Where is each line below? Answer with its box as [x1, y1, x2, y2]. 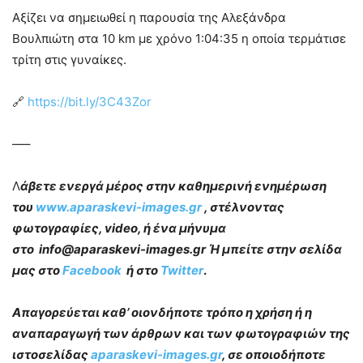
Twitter [160, 263, 203, 278]
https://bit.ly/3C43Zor [28, 94, 152, 109]
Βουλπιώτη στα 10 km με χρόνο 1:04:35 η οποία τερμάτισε [12, 31, 346, 46]
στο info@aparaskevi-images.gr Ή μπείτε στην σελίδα [12, 241, 342, 257]
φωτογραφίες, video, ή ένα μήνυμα [12, 220, 226, 236]
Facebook [60, 263, 126, 278]
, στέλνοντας [202, 199, 284, 215]
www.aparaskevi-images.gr [36, 199, 202, 215]
